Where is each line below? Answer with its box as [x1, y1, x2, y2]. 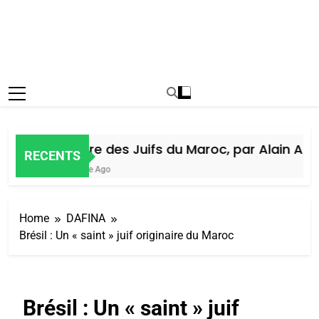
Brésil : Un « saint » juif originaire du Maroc [19, 228, 234, 242]
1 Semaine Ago [42, 164, 100, 174]
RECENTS [24, 148, 80, 164]
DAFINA [66, 211, 105, 225]
